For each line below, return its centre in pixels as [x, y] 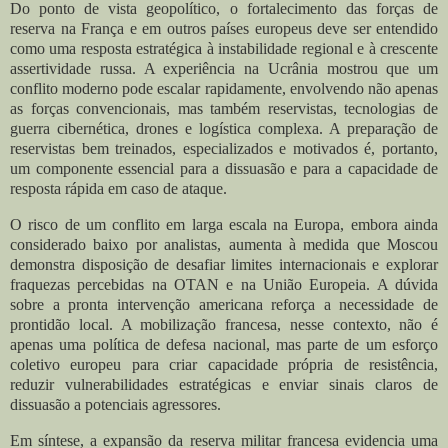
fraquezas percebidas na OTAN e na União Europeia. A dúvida [224, 285]
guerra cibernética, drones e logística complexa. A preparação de [224, 129]
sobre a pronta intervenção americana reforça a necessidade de [224, 305]
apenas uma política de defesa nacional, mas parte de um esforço [224, 345]
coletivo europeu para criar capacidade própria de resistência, [224, 365]
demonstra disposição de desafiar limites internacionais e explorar [224, 265]
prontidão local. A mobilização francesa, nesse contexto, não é [224, 325]
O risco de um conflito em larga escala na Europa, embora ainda [224, 225]
